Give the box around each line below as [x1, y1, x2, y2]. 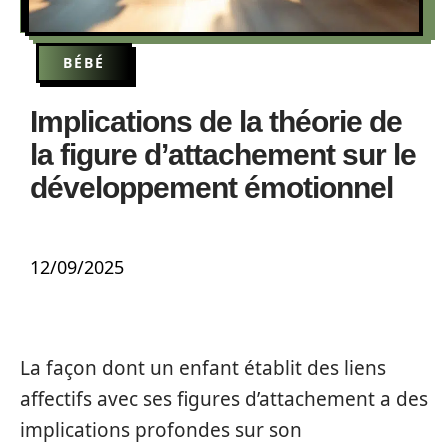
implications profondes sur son [20, 417, 302, 443]
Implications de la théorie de [30, 105, 402, 138]
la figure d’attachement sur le [30, 138, 416, 171]
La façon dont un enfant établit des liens [20, 355, 386, 381]
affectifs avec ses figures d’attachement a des [20, 386, 428, 412]
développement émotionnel [30, 171, 393, 204]
